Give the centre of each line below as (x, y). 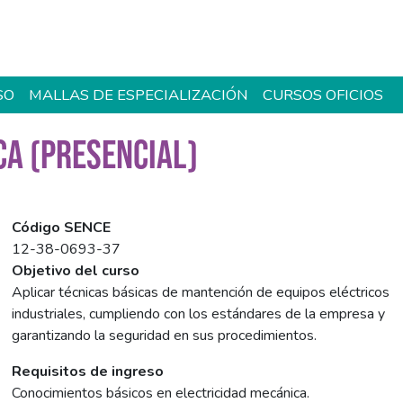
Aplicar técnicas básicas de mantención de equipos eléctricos (201, 293)
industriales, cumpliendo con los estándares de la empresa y (199, 314)
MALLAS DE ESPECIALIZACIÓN (139, 95)
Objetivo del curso (76, 271)
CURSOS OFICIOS (323, 95)
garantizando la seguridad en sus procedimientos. (165, 336)
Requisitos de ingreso (88, 372)
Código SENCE (62, 228)
